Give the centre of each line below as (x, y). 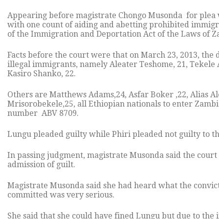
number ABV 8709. (43, 113)
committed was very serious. (61, 195)
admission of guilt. (41, 165)
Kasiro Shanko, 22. (42, 74)
